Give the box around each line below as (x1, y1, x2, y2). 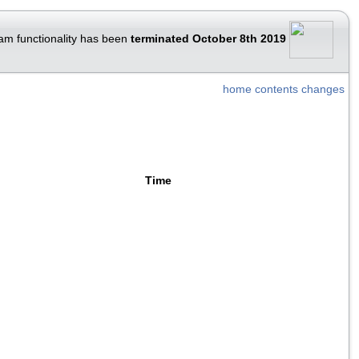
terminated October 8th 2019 (131, 33, 286, 46)
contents (255, 83, 298, 95)
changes (301, 83, 345, 95)
